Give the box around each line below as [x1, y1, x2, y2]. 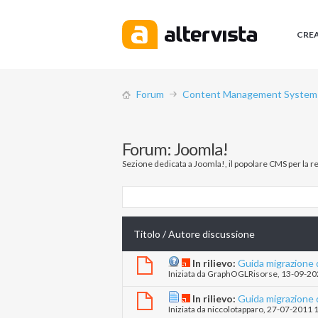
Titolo [133, 228, 160, 241]
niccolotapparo [207, 304, 263, 315]
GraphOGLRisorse [207, 268, 278, 280]
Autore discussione [168, 228, 255, 241]
